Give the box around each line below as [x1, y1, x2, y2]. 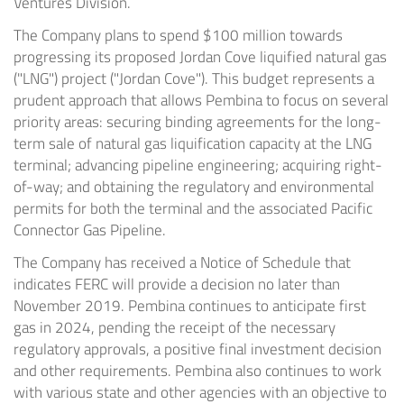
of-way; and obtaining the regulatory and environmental [14, 175, 374, 199]
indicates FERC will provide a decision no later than [14, 272, 340, 297]
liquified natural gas [256, 45, 387, 69]
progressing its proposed [14, 45, 179, 69]
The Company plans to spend [14, 23, 203, 48]
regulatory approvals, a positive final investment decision [14, 337, 381, 362]
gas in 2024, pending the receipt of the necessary [14, 316, 335, 340]
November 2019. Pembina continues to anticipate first [14, 294, 366, 318]
